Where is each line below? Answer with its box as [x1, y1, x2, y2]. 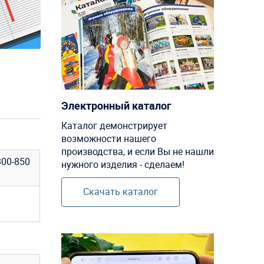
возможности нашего [61, 131, 156, 145]
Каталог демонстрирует [61, 118, 167, 132]
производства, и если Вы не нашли [61, 144, 214, 158]
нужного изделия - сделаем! [61, 157, 184, 171]
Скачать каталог [82, 184, 158, 198]
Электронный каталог [61, 98, 171, 113]
